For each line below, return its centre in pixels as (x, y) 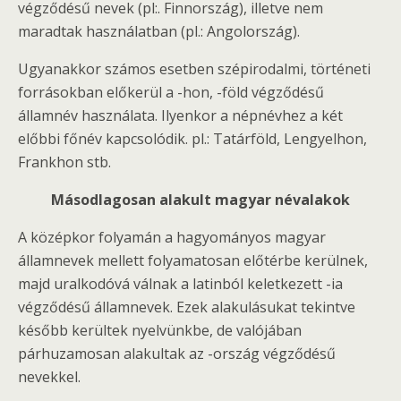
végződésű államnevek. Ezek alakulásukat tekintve (187, 307)
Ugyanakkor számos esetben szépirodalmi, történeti (194, 69)
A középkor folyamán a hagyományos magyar (172, 237)
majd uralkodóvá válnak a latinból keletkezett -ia (180, 284)
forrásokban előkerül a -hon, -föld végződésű (171, 92)
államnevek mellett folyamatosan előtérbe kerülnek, (193, 260)
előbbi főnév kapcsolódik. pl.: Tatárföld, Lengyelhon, (192, 139)
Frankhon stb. (64, 162)
